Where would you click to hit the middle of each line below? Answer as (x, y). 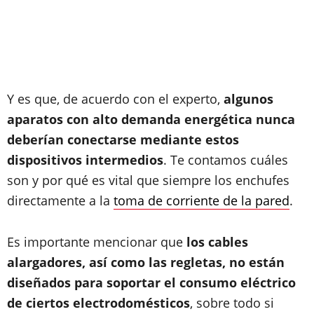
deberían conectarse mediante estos (123, 139)
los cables (217, 242)
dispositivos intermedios (85, 160)
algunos (248, 99)
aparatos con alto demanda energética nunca (151, 119)
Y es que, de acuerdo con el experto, (115, 99)
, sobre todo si (232, 303)
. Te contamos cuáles (226, 160)
